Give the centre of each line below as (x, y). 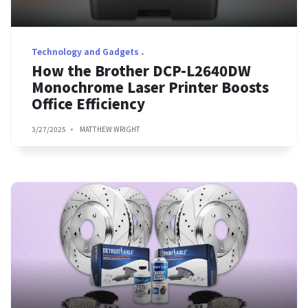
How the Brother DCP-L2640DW (141, 70)
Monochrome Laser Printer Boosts (150, 87)
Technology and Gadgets (85, 51)
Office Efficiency (88, 103)
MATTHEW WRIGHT (110, 129)
